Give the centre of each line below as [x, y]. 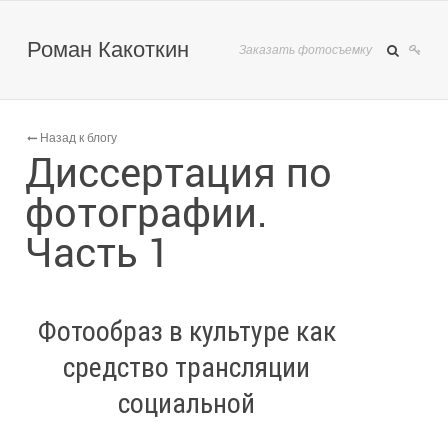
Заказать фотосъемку [305, 50]
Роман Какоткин [108, 49]
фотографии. [146, 211]
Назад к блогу [77, 138]
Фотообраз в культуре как [186, 331]
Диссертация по [178, 171]
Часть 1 [98, 251]
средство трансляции [187, 367]
